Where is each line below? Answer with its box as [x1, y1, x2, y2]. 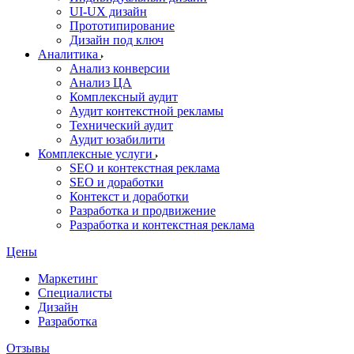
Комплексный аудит [70, 90, 178, 104]
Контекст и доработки [70, 190, 189, 203]
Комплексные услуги [38, 147, 156, 160]
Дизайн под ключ [70, 33, 164, 47]
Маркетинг [38, 272, 98, 285]
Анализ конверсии [70, 62, 170, 75]
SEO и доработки [70, 175, 164, 189]
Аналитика [38, 47, 101, 61]
